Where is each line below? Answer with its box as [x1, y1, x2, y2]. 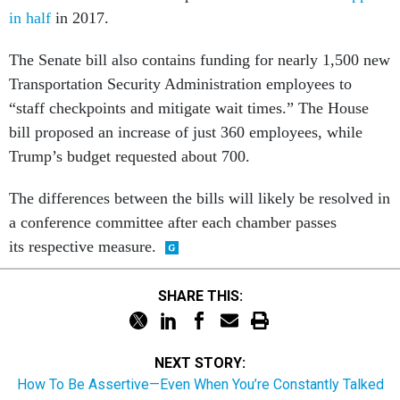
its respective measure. [9, 218, 156, 236]
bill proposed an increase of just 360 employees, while [9, 104, 362, 121]
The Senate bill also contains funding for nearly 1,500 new [9, 31, 390, 49]
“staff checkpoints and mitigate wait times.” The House [9, 79, 369, 97]
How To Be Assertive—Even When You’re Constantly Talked [16, 356, 384, 373]
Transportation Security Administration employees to [9, 55, 352, 73]
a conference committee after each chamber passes [9, 194, 337, 212]
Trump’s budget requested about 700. [9, 128, 250, 146]
